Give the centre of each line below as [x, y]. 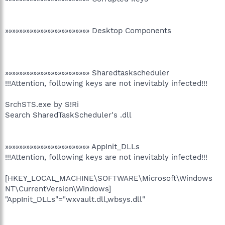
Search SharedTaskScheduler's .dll [68, 115]
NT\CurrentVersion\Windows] [58, 189]
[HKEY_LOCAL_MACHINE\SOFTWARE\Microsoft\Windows [109, 178]
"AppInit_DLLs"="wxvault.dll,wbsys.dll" [75, 199]
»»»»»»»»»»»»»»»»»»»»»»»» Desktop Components [88, 31]
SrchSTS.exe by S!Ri [42, 104]
